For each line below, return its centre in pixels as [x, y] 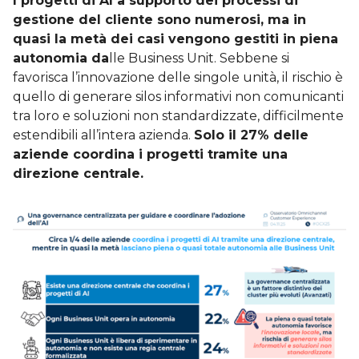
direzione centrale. [78, 173]
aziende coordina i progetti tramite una [150, 154]
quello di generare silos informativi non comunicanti [178, 96]
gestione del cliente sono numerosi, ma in [159, 19]
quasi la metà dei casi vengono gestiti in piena [175, 38]
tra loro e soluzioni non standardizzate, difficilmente [178, 115]
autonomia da [61, 58]
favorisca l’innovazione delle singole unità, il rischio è [178, 77]
